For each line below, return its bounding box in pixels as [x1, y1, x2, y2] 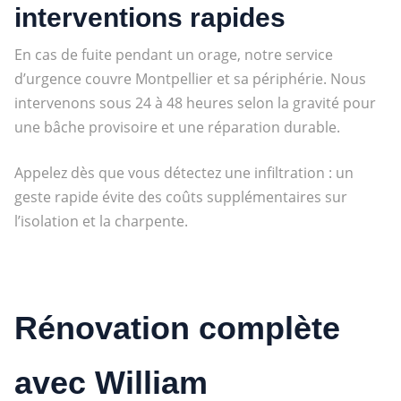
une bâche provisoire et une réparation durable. [13, 116, 340, 137]
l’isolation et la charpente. [13, 210, 188, 231]
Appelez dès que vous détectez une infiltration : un [13, 162, 354, 183]
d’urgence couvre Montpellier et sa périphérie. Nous [13, 68, 366, 89]
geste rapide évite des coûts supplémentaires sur [13, 186, 347, 207]
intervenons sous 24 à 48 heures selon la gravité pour [13, 92, 376, 113]
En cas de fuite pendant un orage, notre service [13, 44, 333, 64]
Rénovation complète [13, 309, 340, 346]
